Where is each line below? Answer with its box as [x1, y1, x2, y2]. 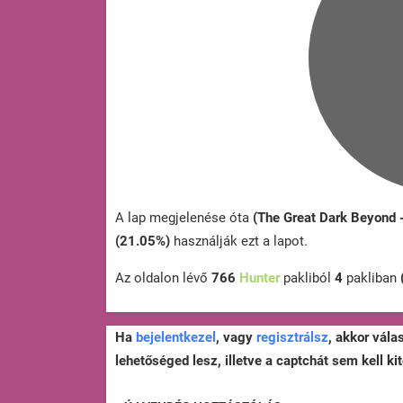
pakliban [343, 270, 400, 287]
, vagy [216, 329, 256, 346]
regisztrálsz [256, 329, 328, 346]
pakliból [280, 270, 335, 287]
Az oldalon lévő [115, 270, 211, 287]
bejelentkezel [136, 329, 216, 346]
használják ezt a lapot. [170, 233, 308, 250]
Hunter [239, 270, 280, 287]
